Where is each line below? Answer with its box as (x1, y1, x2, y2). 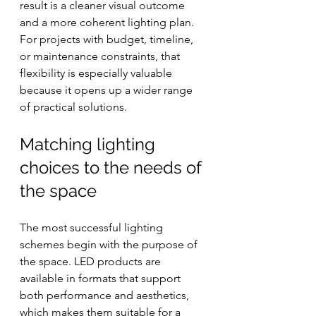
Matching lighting (20, 134, 159, 154)
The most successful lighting (20, 221, 166, 234)
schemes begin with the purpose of (20, 238, 200, 251)
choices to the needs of (20, 157, 205, 178)
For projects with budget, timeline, (20, 32, 196, 46)
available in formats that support (20, 272, 183, 285)
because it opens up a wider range (20, 83, 195, 97)
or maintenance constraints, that (20, 49, 183, 63)
